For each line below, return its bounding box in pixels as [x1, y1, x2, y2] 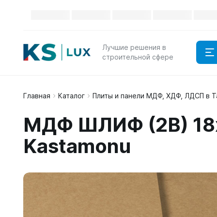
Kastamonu [23, 134, 131, 158]
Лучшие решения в [102, 43, 166, 51]
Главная [23, 92, 50, 100]
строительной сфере [102, 53, 173, 61]
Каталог [58, 92, 85, 100]
